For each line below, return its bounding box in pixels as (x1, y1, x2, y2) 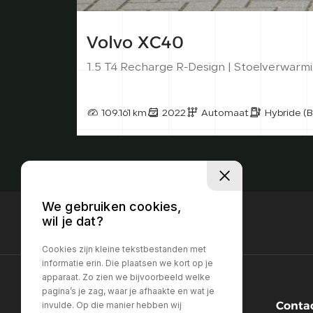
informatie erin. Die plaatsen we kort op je (42, 258, 213, 269)
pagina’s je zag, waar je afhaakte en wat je (42, 286, 214, 297)
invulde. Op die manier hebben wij (42, 300, 182, 311)
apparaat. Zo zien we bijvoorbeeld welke (42, 272, 210, 283)
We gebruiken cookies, (42, 199, 182, 214)
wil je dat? (42, 214, 103, 229)
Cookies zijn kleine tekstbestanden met (42, 244, 206, 255)
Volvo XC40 (86, 32, 184, 53)
